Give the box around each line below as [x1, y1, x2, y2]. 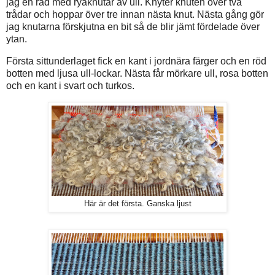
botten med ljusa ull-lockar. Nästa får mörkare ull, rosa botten [6, 68, 268, 79]
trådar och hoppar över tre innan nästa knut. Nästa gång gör [6, 9, 264, 20]
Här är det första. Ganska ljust [83, 199, 192, 209]
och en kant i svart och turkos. [6, 80, 137, 91]
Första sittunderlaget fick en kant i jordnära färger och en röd [6, 56, 266, 67]
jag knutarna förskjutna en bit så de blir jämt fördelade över [6, 21, 260, 33]
